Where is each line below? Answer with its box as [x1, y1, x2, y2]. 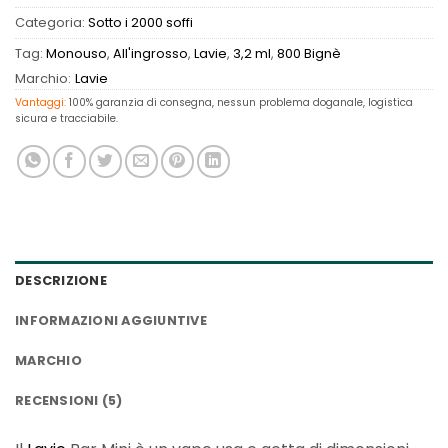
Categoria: [15, 14, 88, 32]
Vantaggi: [15, 95, 66, 111]
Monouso [46, 45, 107, 63]
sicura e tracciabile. [15, 111, 118, 127]
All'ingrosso [113, 45, 188, 63]
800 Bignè [277, 45, 341, 63]
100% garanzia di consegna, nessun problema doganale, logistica [66, 95, 413, 111]
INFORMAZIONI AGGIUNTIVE [15, 311, 207, 329]
